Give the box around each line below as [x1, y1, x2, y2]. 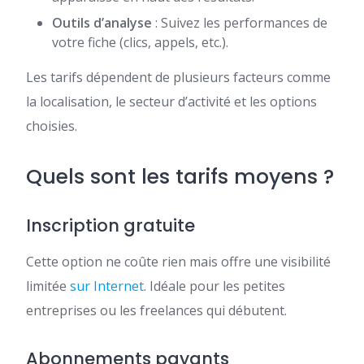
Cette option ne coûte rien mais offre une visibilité [26, 253, 331, 271]
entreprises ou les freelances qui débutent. [26, 301, 287, 320]
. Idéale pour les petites [144, 277, 285, 296]
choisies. [26, 117, 77, 136]
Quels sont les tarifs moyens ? [26, 162, 334, 192]
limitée [26, 277, 70, 296]
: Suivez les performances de [152, 14, 327, 32]
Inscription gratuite [26, 214, 195, 238]
